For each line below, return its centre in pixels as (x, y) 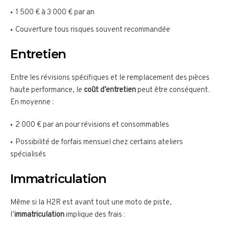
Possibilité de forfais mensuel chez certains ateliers (99, 143)
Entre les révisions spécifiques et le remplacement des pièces (110, 78)
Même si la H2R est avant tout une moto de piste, (91, 203)
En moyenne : (32, 103)
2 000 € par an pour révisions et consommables (92, 125)
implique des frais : (95, 215)
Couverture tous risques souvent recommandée (93, 30)
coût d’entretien (110, 90)
